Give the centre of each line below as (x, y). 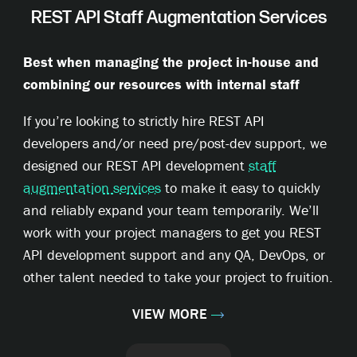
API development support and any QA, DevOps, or (175, 255)
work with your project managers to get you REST (173, 233)
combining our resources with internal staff (162, 84)
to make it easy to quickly (241, 188)
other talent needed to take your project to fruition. (178, 277)
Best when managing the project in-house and (171, 62)
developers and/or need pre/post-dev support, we (175, 143)
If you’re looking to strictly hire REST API (144, 121)
